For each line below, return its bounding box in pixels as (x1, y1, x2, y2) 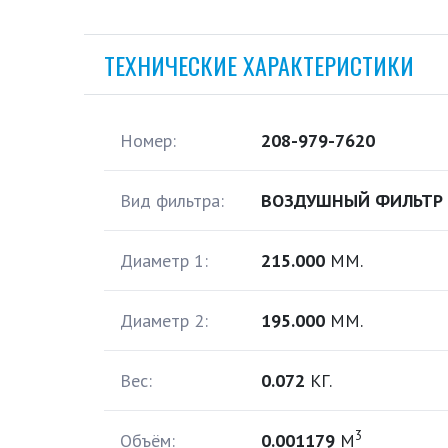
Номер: (120, 129, 176, 152)
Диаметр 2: (120, 309, 208, 332)
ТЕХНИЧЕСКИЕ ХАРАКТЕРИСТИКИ (104, 47, 414, 83)
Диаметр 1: (120, 249, 208, 272)
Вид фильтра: (120, 189, 224, 212)
